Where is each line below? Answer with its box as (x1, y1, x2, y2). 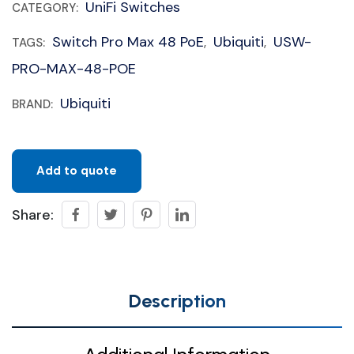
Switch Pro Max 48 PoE (52, 32, 204, 51)
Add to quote (36, 163, 117, 179)
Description (128, 289, 226, 312)
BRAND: (12, 96, 56, 112)
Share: (12, 205, 54, 224)
